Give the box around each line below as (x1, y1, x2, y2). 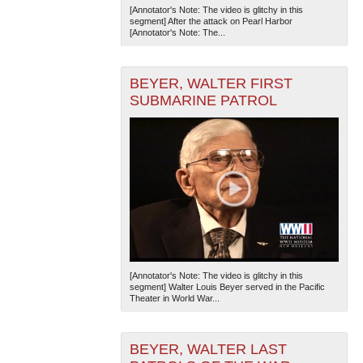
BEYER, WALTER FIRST (129, 75, 293, 92)
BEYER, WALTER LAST (129, 340, 287, 357)
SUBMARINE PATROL (129, 92, 277, 109)
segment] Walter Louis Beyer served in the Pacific (129, 281, 325, 292)
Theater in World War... (129, 293, 220, 303)
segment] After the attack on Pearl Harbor (129, 16, 293, 27)
